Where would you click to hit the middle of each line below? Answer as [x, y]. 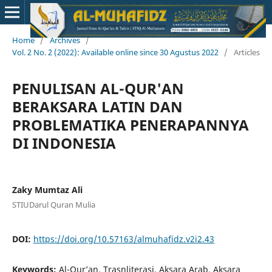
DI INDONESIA [64, 143]
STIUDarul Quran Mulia [53, 204]
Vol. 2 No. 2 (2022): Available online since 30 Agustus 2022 [115, 52]
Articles [246, 52]
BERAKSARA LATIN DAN [97, 106]
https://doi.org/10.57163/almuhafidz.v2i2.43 [124, 239]
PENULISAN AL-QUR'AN [98, 88]
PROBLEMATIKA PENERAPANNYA [130, 124]
